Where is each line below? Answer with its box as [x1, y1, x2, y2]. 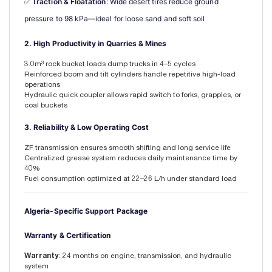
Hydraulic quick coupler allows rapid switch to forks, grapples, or [24, 91, 241, 99]
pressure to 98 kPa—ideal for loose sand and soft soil [24, 13, 205, 23]
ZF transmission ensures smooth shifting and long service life [24, 144, 231, 152]
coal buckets [24, 101, 67, 109]
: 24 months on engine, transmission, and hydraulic [59, 252, 231, 260]
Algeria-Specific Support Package [24, 206, 148, 216]
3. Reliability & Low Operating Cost [24, 122, 149, 132]
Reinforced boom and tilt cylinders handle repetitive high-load [24, 70, 236, 78]
